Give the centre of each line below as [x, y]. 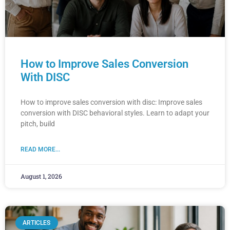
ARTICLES [37, 223]
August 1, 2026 [41, 176]
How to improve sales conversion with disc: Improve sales [111, 102]
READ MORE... [40, 150]
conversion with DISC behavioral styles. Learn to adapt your [115, 113]
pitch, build [38, 124]
